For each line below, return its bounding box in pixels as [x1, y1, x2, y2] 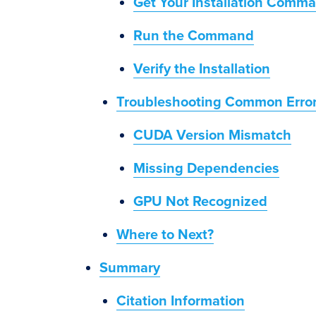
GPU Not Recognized [133, 193, 267, 210]
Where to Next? [116, 226, 214, 243]
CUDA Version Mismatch [133, 127, 291, 144]
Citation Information [116, 293, 245, 310]
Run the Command [133, 28, 254, 44]
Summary [99, 260, 160, 276]
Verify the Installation [133, 61, 270, 78]
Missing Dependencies [133, 160, 279, 177]
